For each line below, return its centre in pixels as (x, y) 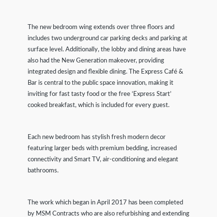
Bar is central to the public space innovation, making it (100, 83)
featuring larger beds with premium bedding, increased (102, 149)
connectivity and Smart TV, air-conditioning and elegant (103, 160)
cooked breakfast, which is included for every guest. (98, 106)
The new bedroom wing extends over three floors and (101, 28)
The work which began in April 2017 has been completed (105, 203)
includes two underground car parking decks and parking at (107, 39)
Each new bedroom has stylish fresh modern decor (96, 138)
